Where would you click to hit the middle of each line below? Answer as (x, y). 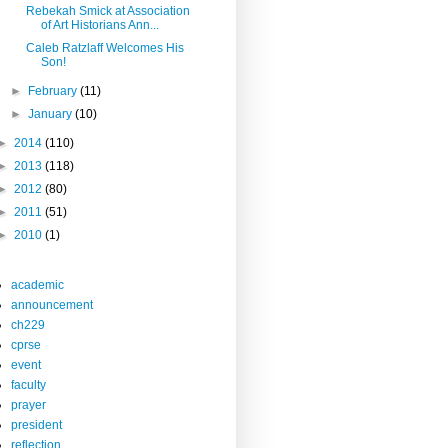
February (54, 90)
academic (37, 284)
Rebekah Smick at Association (107, 10)
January (52, 113)
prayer (28, 404)
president (36, 424)
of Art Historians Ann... (99, 24)
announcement (52, 304)
